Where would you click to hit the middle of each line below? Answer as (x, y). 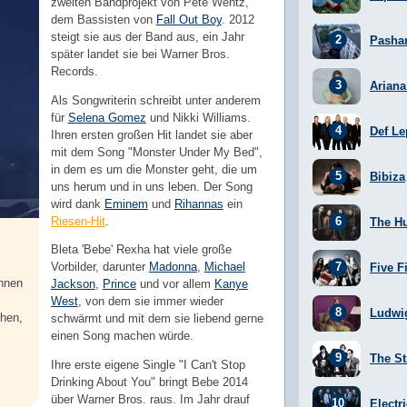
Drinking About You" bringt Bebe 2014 (149, 382)
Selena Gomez (107, 117)
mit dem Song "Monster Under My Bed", (156, 152)
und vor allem (175, 284)
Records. (74, 71)
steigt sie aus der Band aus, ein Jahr (147, 36)
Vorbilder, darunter (99, 267)
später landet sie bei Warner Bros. (140, 54)
